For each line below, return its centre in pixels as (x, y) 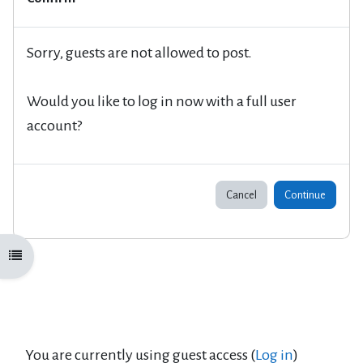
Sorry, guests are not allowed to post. (139, 52)
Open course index (50, 256)
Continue (305, 194)
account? (54, 125)
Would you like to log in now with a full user (162, 101)
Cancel (241, 194)
